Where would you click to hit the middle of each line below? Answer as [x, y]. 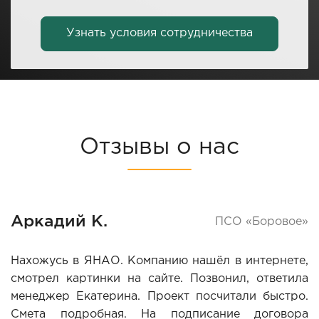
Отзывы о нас [159, 147]
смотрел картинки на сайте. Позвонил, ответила [159, 278]
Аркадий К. [59, 221]
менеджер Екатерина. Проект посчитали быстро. [159, 296]
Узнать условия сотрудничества [159, 33]
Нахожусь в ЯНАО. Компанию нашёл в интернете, [159, 261]
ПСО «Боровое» [262, 221]
